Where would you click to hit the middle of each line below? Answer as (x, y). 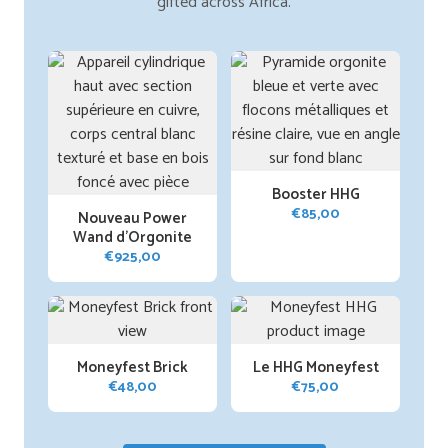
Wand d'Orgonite (132, 237)
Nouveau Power (132, 218)
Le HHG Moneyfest (315, 367)
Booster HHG (315, 194)
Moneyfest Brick (132, 367)
